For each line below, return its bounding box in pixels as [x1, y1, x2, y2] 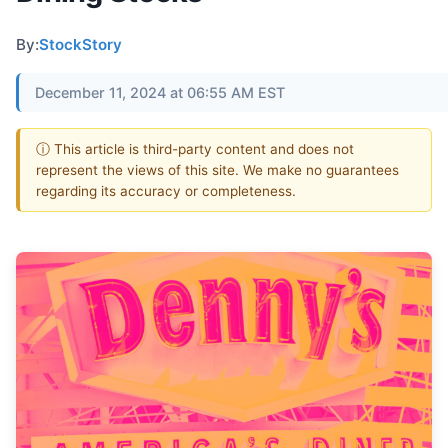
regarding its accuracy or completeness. [36, 182, 296, 199]
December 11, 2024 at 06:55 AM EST [35, 83, 285, 101]
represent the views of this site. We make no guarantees [36, 161, 399, 178]
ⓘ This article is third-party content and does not [36, 140, 354, 157]
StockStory [39, 34, 122, 54]
